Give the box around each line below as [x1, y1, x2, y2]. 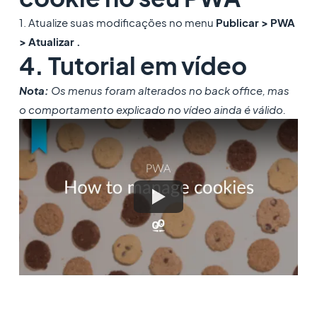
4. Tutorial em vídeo [18, 50, 247, 81]
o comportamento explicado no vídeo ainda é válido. [18, 102, 286, 116]
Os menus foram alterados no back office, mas [48, 83, 289, 97]
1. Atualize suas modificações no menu [18, 15, 216, 29]
